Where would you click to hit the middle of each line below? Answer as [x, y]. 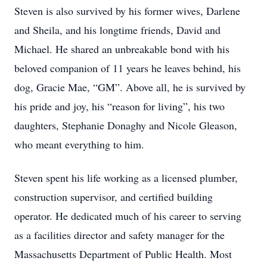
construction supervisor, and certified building [114, 197]
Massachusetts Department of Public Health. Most [123, 254]
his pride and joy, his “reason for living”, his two [119, 106]
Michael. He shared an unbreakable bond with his [122, 49]
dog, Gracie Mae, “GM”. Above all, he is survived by [130, 87]
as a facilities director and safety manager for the [119, 235]
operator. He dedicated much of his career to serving [128, 216]
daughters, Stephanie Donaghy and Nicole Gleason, [126, 125]
